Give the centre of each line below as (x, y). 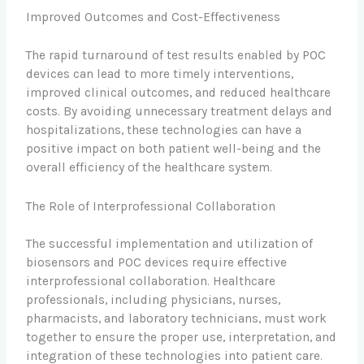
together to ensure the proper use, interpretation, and (182, 337)
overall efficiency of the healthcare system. (149, 167)
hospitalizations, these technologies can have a (164, 130)
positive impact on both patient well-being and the (174, 148)
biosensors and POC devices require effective (157, 262)
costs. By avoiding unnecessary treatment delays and (180, 111)
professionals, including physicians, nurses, (154, 299)
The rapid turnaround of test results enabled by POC (176, 55)
